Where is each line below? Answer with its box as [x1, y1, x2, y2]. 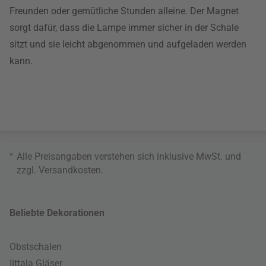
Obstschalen [9, 241, 62, 253]
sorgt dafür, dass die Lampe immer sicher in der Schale [9, 22, 239, 34]
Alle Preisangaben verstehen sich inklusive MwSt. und [17, 151, 241, 163]
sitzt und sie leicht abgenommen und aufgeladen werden [9, 39, 246, 50]
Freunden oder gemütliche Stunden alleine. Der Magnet [9, 5, 239, 17]
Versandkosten [39, 164, 101, 176]
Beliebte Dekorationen [9, 207, 104, 219]
